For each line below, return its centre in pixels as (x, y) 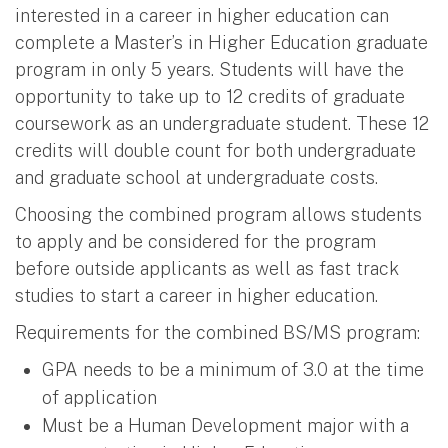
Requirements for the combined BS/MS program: (217, 332)
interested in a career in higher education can (202, 15)
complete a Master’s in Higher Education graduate (221, 42)
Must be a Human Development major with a (225, 425)
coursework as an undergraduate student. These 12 (222, 123)
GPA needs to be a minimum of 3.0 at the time (233, 369)
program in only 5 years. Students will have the (209, 69)
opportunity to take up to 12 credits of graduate (210, 96)
